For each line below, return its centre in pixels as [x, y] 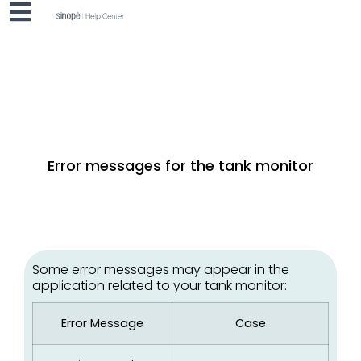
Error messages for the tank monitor [180, 165]
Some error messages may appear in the [161, 270]
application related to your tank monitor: [160, 286]
